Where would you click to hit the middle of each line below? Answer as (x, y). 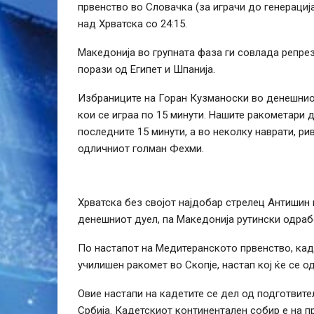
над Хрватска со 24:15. (132, 24)
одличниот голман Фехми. (141, 149)
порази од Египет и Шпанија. (146, 70)
